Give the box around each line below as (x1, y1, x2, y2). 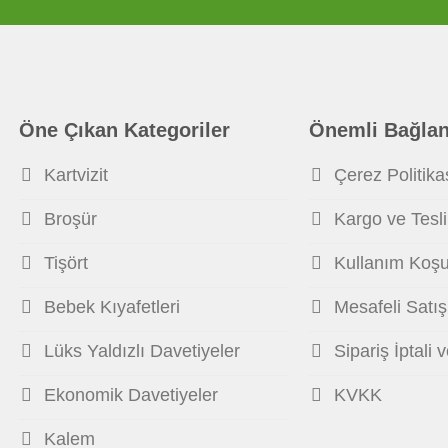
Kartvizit (43, 165, 108, 186)
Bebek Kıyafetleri (43, 297, 180, 318)
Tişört (43, 253, 88, 274)
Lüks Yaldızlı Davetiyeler (43, 341, 240, 362)
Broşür (43, 209, 97, 230)
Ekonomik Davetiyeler (43, 385, 218, 406)
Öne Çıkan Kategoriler (18, 119, 230, 142)
